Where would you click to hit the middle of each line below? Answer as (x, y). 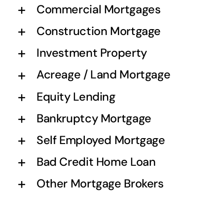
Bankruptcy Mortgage (94, 118)
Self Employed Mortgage (101, 140)
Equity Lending (76, 96)
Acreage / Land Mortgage (103, 75)
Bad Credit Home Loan (96, 162)
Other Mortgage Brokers (100, 183)
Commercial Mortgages (98, 10)
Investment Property (92, 53)
